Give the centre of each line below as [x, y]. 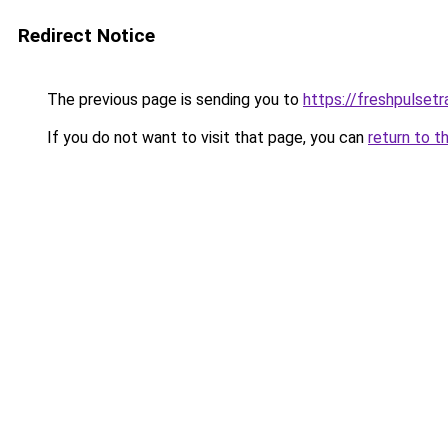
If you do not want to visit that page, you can [205, 137]
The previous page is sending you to [173, 99]
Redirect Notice [86, 35]
